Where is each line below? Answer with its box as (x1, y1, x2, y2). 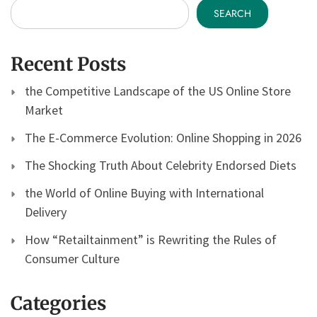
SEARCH (214, 6, 251, 21)
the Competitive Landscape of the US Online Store (25, 83, 291, 100)
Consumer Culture (25, 250, 120, 267)
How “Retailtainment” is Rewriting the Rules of (25, 231, 277, 248)
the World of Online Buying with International (25, 185, 264, 202)
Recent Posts (11, 52, 126, 76)
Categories (11, 292, 106, 316)
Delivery (25, 204, 67, 221)
